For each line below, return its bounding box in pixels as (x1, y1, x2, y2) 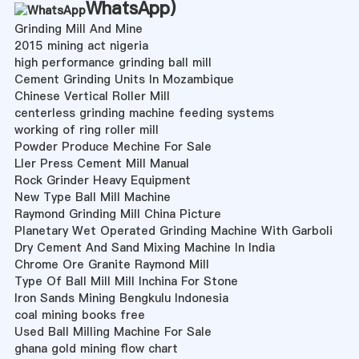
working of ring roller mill (14, 121, 159, 138)
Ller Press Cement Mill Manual (14, 155, 189, 171)
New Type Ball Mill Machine (14, 188, 171, 205)
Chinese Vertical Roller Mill (14, 87, 170, 104)
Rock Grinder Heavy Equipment (14, 171, 191, 188)
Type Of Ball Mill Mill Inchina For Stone (14, 272, 238, 289)
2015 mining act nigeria (14, 37, 148, 54)
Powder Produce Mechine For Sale (14, 138, 212, 155)
